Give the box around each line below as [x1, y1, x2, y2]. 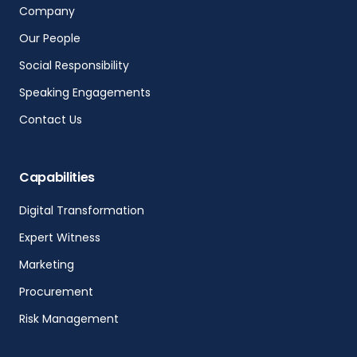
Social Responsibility [18, 57, 129, 74]
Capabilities [18, 168, 96, 187]
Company [18, 3, 75, 20]
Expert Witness [18, 229, 100, 246]
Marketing [18, 257, 74, 273]
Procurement [18, 284, 93, 300]
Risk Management [18, 311, 119, 328]
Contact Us [18, 112, 82, 128]
